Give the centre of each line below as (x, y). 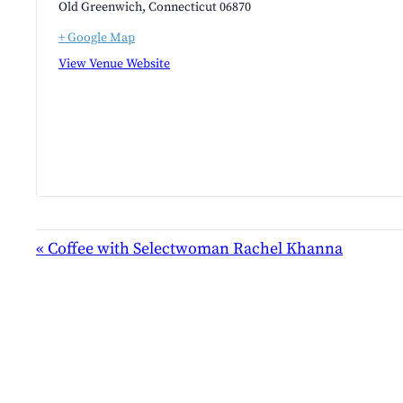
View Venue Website (114, 64)
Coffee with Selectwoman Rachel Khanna (193, 249)
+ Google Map (97, 38)
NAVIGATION (92, 268)
